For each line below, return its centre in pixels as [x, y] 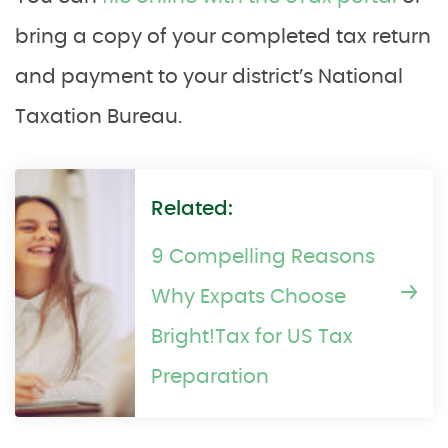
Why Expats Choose [248, 297]
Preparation [210, 377]
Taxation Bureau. [98, 117]
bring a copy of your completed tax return [223, 37]
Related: [192, 209]
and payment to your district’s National [209, 77]
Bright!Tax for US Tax [252, 337]
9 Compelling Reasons [263, 257]
